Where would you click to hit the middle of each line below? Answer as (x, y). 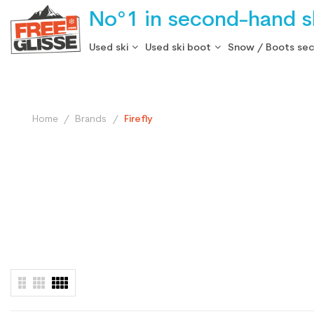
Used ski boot (178, 48)
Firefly (138, 120)
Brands (91, 120)
